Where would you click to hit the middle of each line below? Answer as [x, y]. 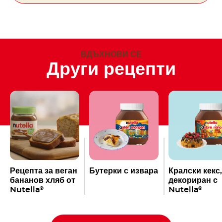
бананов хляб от [43, 180]
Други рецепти [111, 69]
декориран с [193, 180]
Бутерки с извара [124, 171]
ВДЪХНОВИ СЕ [111, 54]
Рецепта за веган [44, 171]
